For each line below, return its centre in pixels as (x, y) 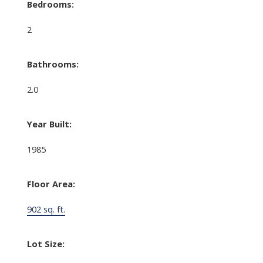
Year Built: (49, 124)
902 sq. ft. (46, 209)
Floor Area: (51, 184)
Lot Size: (45, 244)
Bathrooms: (53, 64)
